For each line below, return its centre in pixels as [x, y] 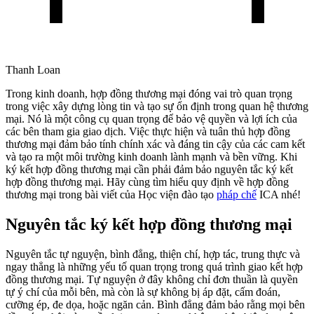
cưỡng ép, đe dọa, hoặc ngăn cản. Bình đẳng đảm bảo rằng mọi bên [155, 304]
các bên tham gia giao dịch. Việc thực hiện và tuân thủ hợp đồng [148, 131]
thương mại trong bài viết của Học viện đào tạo [111, 194]
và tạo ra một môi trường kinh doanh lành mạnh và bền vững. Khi [151, 156]
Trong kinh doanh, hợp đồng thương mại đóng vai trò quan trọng [149, 93]
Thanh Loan [33, 69]
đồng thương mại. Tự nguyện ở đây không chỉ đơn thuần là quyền [152, 279]
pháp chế [237, 194]
